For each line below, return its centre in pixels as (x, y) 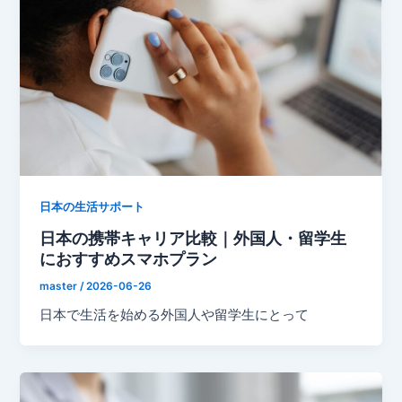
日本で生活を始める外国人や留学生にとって (175, 315)
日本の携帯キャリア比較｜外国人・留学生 (193, 237)
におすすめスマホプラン (129, 258)
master (60, 286)
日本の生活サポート (92, 207)
